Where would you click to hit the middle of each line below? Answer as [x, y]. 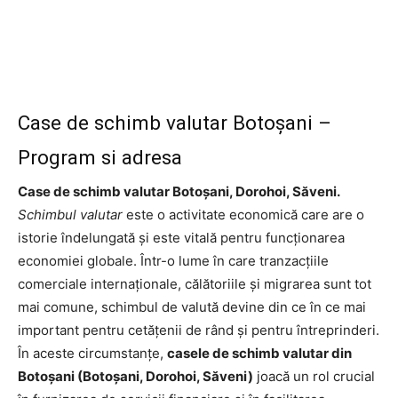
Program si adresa [100, 157]
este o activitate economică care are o [243, 214]
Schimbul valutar [70, 214]
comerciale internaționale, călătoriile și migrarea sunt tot [195, 283]
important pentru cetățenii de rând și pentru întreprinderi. [199, 330]
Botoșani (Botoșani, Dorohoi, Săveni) [135, 376]
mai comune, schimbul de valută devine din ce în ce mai [192, 306]
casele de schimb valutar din [259, 353]
